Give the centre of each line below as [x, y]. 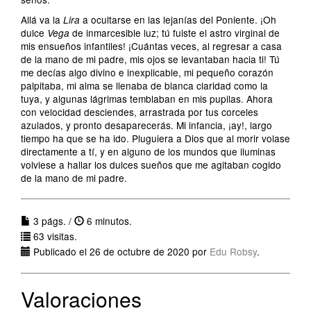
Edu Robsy [233, 251]
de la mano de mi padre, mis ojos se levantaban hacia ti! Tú [150, 59]
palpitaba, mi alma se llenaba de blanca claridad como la [144, 85]
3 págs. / [52, 221]
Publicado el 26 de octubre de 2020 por [120, 251]
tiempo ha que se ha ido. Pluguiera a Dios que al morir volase [155, 138]
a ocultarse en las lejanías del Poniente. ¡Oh [178, 19]
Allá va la [42, 19]
